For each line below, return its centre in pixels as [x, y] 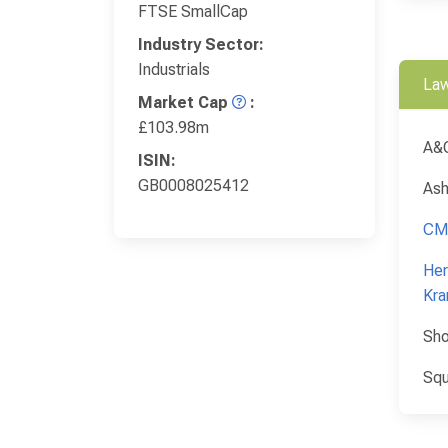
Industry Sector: [201, 44]
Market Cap [183, 102]
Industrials [174, 69]
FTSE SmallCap [193, 11]
